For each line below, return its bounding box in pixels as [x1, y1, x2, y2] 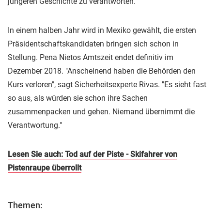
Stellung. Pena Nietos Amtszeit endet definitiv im [8, 53, 173, 62]
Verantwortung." [8, 121, 62, 130]
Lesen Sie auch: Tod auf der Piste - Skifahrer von [8, 150, 177, 159]
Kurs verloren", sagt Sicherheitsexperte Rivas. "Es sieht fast [8, 80, 206, 90]
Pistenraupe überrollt [8, 163, 81, 173]
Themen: [8, 200, 43, 211]
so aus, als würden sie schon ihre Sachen [8, 93, 148, 103]
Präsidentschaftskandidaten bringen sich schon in [8, 39, 179, 49]
